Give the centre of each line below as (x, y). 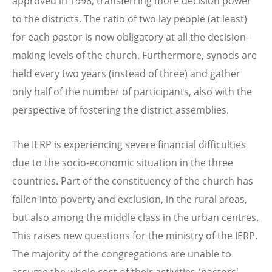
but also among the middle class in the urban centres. (135, 217)
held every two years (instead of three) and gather (126, 73)
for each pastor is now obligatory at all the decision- (131, 37)
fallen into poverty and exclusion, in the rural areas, (130, 199)
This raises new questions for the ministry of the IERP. (135, 235)
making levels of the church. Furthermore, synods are (134, 55)
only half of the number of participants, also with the (132, 91)
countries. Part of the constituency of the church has (133, 181)
